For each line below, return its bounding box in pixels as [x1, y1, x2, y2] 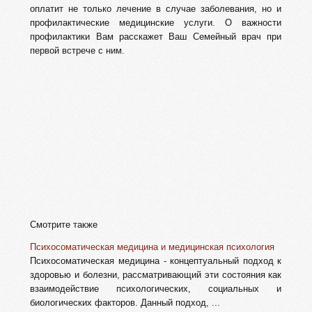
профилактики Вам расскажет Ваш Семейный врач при [30, 31, 282, 42]
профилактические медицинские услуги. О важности [30, 17, 282, 29]
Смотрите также [30, 219, 98, 231]
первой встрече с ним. [30, 45, 125, 56]
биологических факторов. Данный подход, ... [30, 297, 221, 309]
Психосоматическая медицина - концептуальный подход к [30, 256, 282, 267]
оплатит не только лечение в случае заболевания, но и [30, 3, 282, 15]
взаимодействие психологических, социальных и [30, 283, 282, 295]
